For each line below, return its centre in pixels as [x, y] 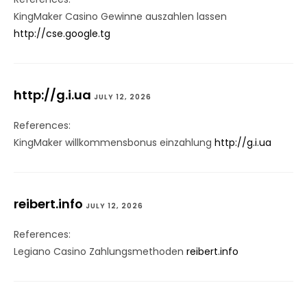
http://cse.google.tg [62, 34]
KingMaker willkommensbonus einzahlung [114, 143]
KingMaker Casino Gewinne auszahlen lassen [120, 17]
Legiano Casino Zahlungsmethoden [100, 252]
